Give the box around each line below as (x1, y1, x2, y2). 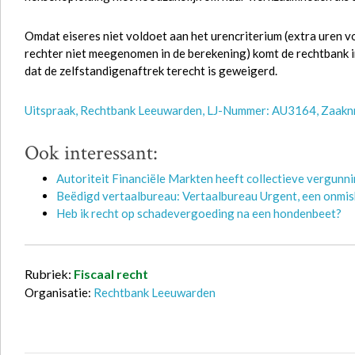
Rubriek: (25, 266, 74, 281)
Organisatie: (25, 285, 94, 300)
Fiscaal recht (74, 266, 148, 281)
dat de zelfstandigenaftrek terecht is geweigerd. (25, 63, 277, 78)
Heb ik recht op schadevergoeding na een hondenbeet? (56, 206, 342, 220)
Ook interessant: (25, 139, 158, 166)
